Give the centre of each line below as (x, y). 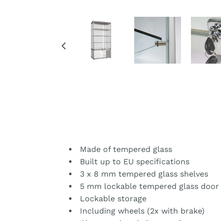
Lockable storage (112, 198)
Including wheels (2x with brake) (141, 211)
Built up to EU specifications (133, 161)
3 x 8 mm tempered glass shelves (143, 174)
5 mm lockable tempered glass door (148, 186)
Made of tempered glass (125, 149)
